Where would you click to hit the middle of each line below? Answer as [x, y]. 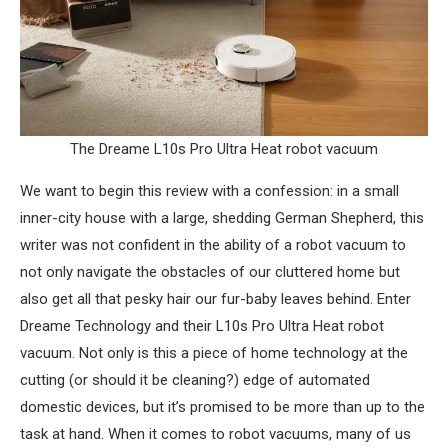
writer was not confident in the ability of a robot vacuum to [213, 244]
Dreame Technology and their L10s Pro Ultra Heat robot [202, 325]
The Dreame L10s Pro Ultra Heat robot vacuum [224, 148]
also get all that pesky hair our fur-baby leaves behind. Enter [215, 298]
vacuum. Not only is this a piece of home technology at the [214, 352]
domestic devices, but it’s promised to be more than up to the [222, 406]
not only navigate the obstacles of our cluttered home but [210, 271]
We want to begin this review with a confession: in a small [209, 190]
